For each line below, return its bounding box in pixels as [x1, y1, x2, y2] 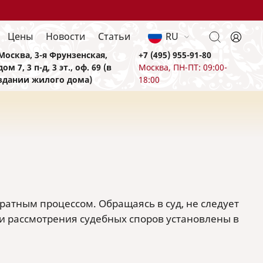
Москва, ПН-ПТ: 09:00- [139, 61, 227, 73]
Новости [46, 29, 85, 43]
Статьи [98, 29, 130, 43]
